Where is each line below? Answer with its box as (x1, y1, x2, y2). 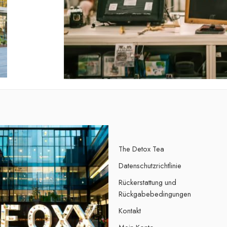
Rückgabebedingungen (119, 188, 191, 199)
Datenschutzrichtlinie (119, 160, 181, 171)
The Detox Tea (119, 143, 164, 154)
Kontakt (119, 205, 141, 216)
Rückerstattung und (119, 176, 176, 187)
